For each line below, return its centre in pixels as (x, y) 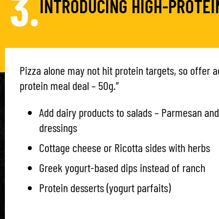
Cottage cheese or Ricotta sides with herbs (125, 147)
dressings (58, 127)
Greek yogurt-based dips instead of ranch (122, 167)
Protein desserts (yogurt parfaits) (105, 187)
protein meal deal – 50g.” (69, 85)
